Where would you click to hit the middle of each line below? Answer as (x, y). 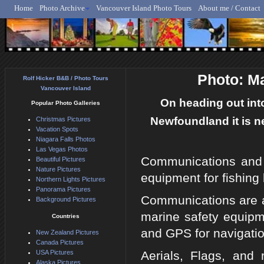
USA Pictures (55, 253)
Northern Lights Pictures (71, 179)
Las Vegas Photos (62, 149)
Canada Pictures (60, 242)
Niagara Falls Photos (66, 139)
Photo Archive (62, 8)
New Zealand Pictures (67, 232)
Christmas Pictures (63, 119)
